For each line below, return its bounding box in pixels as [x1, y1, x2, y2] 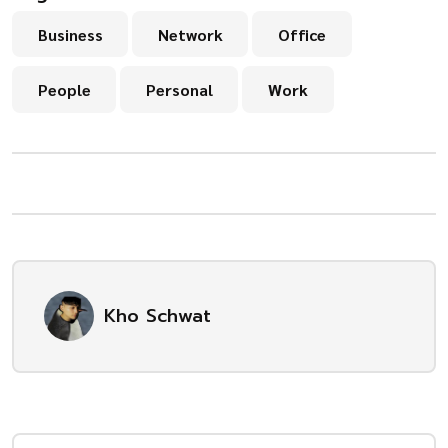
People [37, 79, 91, 101]
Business [37, 23, 103, 45]
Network [157, 23, 223, 45]
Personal [145, 79, 213, 101]
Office [277, 23, 326, 45]
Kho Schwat [103, 301, 211, 330]
